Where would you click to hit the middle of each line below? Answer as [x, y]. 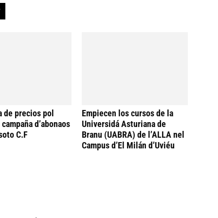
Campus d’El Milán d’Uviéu [128, 145]
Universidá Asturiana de [124, 124]
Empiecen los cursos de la [127, 113]
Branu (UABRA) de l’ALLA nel [133, 135]
